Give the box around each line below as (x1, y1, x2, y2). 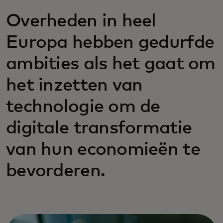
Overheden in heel (6, 12, 156, 30)
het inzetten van (6, 77, 143, 95)
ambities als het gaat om (6, 55, 216, 73)
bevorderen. (6, 162, 106, 180)
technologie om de (6, 98, 160, 116)
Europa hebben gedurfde (6, 34, 215, 52)
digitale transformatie (6, 119, 192, 137)
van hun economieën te (6, 141, 200, 159)
